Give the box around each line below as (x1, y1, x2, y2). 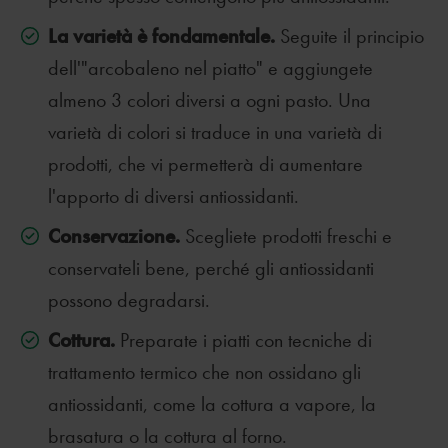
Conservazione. (48, 223, 180, 248)
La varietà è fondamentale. (48, 23, 275, 48)
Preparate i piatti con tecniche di (115, 328, 372, 352)
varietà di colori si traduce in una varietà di (48, 120, 382, 144)
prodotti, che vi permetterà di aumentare (48, 152, 363, 176)
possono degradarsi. (48, 288, 210, 312)
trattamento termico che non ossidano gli (48, 360, 361, 384)
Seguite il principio (275, 24, 424, 48)
